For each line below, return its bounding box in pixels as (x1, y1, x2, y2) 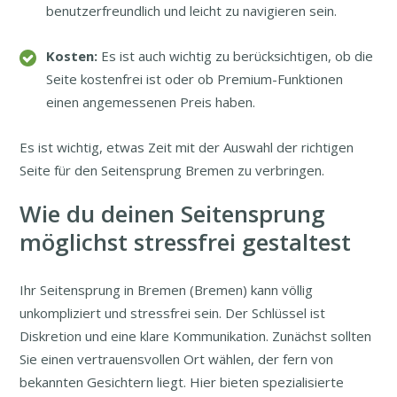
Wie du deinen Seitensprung (19, 198, 326, 230)
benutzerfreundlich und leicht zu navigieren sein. (46, 2, 338, 20)
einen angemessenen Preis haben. (46, 93, 256, 112)
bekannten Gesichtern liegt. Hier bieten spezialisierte (19, 373, 345, 392)
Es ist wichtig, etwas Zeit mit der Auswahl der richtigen (19, 138, 354, 157)
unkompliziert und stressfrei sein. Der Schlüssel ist (19, 304, 326, 323)
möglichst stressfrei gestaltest (19, 226, 352, 259)
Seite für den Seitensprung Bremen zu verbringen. (19, 161, 325, 180)
